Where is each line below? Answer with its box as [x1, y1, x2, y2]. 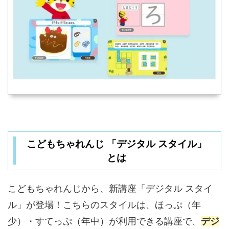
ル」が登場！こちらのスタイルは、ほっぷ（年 [8, 199, 201, 210]
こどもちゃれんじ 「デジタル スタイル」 [26, 138, 207, 149]
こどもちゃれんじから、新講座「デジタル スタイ [8, 182, 213, 194]
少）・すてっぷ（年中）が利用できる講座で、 [8, 215, 201, 226]
